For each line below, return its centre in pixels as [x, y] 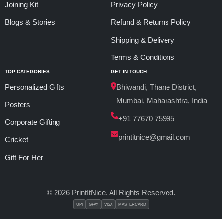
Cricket [17, 140]
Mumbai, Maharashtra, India [162, 100]
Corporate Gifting [32, 122]
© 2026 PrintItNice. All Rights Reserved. [111, 193]
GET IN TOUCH [129, 71]
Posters [18, 105]
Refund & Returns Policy [151, 22]
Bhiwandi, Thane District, [157, 87]
